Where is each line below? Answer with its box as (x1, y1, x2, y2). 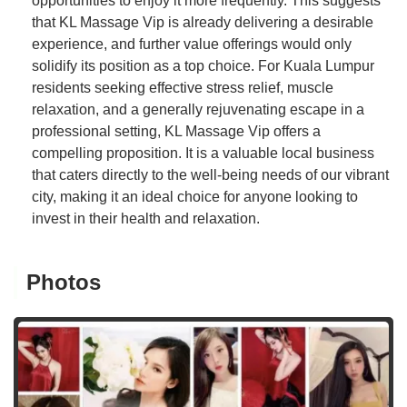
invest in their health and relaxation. (32, 210, 260, 226)
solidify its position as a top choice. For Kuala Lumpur (32, 57, 374, 74)
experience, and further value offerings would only (32, 35, 352, 52)
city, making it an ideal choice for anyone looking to (32, 188, 358, 204)
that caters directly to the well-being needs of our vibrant (32, 166, 389, 183)
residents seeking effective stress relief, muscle (32, 79, 333, 95)
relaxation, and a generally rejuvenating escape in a (32, 101, 364, 117)
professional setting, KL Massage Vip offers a (32, 123, 321, 139)
